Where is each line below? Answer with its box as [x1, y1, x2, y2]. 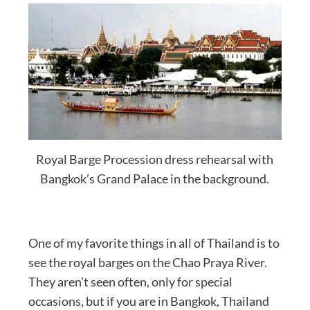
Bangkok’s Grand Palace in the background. [40, 171, 270, 187]
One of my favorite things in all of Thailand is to [28, 235, 280, 251]
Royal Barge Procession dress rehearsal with [36, 152, 274, 167]
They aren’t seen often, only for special [28, 274, 232, 290]
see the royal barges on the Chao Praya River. [28, 255, 267, 271]
